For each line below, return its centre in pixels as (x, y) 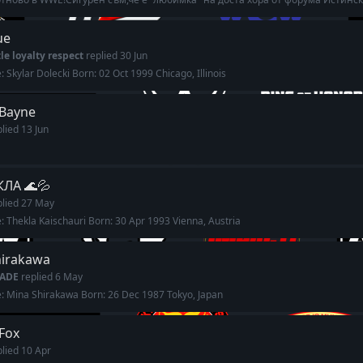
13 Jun (35, 129)
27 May (38, 203)
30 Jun (134, 56)
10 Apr (36, 350)
